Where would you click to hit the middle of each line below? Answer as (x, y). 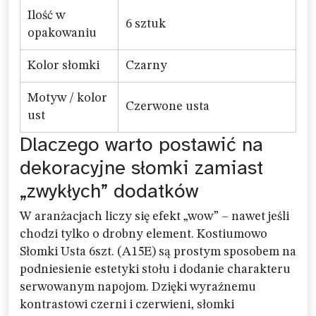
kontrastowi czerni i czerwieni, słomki (127, 305)
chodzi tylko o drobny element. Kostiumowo (144, 234)
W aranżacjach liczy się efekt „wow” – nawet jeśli (154, 217)
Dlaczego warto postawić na (141, 144)
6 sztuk (146, 24)
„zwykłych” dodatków (109, 191)
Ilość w (46, 16)
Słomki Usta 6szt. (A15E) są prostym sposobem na (158, 252)
